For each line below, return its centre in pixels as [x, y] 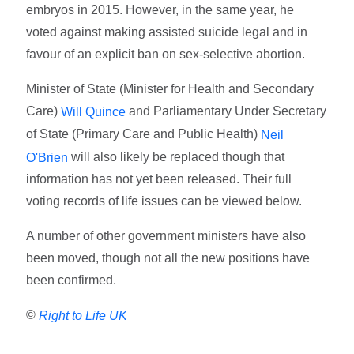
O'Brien [47, 157]
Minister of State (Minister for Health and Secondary [170, 89]
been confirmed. [73, 281]
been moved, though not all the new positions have [168, 258]
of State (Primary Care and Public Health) [144, 134]
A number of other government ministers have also [166, 236]
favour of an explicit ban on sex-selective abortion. [166, 55]
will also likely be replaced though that [177, 156]
